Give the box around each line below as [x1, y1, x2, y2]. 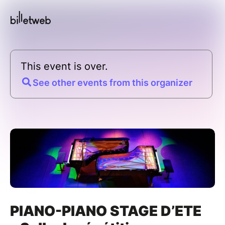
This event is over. [21, 60, 108, 72]
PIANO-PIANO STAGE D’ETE [10, 202, 201, 219]
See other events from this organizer [33, 77, 192, 88]
